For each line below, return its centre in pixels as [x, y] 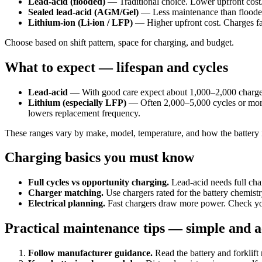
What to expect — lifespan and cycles [116, 67]
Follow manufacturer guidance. [90, 253]
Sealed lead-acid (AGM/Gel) [83, 12]
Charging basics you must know [99, 158]
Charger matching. [66, 193]
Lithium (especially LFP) [77, 102]
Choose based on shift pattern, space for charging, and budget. [119, 42]
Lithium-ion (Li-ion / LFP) [80, 22]
